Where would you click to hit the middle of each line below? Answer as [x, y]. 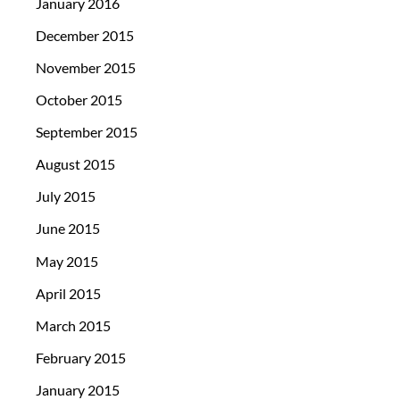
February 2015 [81, 357]
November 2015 [86, 67]
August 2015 [75, 164]
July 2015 [66, 196]
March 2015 [73, 325]
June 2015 [68, 229]
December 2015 [85, 35]
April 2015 [68, 293]
